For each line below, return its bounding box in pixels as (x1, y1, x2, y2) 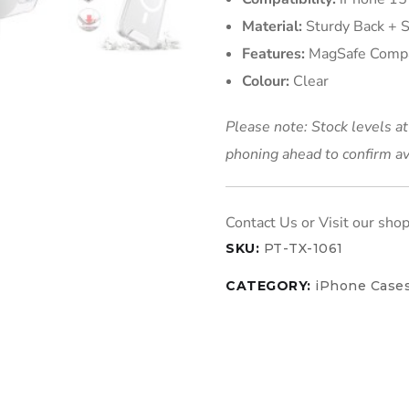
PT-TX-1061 (263, 239, 343, 257)
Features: (242, 43, 306, 64)
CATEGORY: (225, 277, 316, 294)
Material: (242, 16, 303, 37)
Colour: (242, 70, 290, 91)
